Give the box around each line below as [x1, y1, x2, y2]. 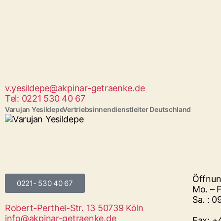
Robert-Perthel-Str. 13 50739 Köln [5, 203, 144, 213]
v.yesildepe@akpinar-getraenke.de [5, 83, 145, 93]
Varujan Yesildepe [5, 105, 63, 113]
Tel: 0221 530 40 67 [5, 93, 85, 104]
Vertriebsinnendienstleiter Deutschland [63, 105, 191, 113]
